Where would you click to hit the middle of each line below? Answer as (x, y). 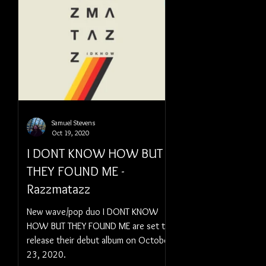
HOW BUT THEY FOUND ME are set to (99, 226)
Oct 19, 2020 (70, 133)
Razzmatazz (58, 189)
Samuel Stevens (73, 123)
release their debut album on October (99, 240)
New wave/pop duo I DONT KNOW (92, 212)
